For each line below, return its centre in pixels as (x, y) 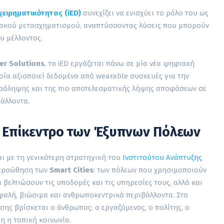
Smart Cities (71, 170)
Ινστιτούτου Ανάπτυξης (162, 157)
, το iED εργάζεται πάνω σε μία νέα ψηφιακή (119, 63)
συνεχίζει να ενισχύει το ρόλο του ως (145, 13)
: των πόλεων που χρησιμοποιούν (150, 170)
